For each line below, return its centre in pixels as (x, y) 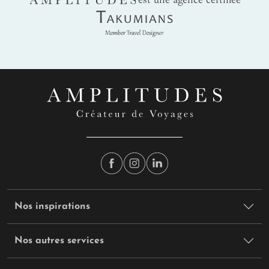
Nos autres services (59, 240)
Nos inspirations (52, 206)
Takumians (134, 15)
